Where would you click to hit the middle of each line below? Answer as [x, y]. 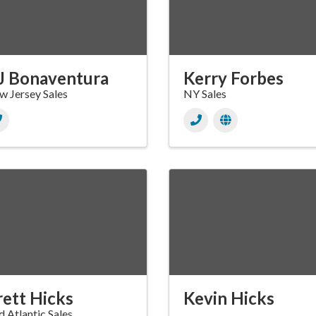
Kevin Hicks [229, 298]
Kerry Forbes [233, 78]
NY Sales [205, 94]
